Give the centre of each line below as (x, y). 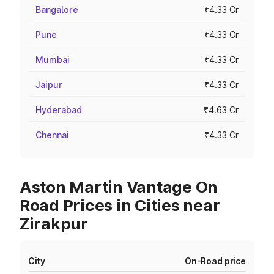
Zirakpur (54, 224)
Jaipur (49, 85)
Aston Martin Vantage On (119, 187)
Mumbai (53, 60)
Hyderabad (59, 110)
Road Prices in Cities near (120, 205)
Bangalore (57, 9)
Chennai (52, 135)
